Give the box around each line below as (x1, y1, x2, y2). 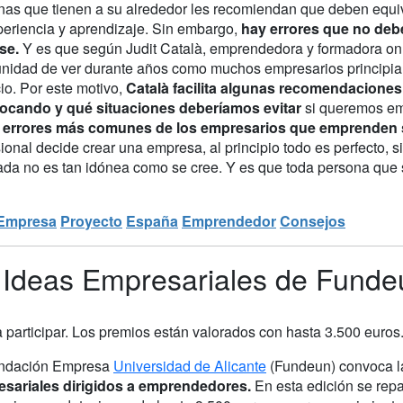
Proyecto (60, 210, 122, 231)
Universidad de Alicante (113, 354, 266, 376)
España (126, 210, 178, 231)
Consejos (280, 210, 345, 231)
